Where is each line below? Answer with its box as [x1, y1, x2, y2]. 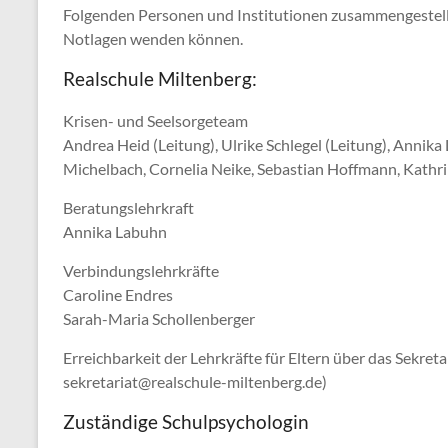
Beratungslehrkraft [63, 198, 194, 217]
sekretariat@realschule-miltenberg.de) [63, 372, 327, 391]
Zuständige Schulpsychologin [63, 410, 309, 433]
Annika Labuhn [63, 222, 167, 241]
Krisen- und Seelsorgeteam [63, 111, 248, 130]
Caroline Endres [63, 285, 173, 304]
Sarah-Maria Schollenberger [63, 309, 255, 328]
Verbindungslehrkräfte [63, 261, 219, 280]
